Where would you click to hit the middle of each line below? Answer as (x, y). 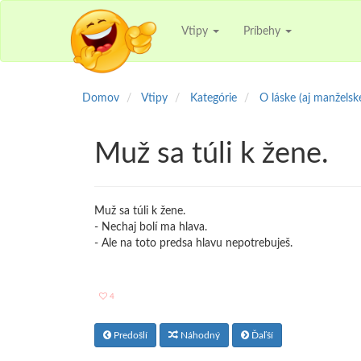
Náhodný (199, 335)
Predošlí (129, 335)
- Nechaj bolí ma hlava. (151, 227)
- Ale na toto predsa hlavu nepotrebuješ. (193, 243)
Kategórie (214, 98)
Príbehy (264, 31)
